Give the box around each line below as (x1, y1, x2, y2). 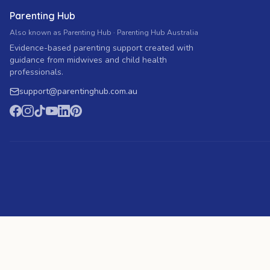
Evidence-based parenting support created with (10, 42, 193, 54)
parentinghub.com (57, 86, 126, 98)
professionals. (10, 66, 63, 78)
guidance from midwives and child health (10, 54, 167, 66)
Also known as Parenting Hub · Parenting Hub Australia (10, 28, 198, 38)
